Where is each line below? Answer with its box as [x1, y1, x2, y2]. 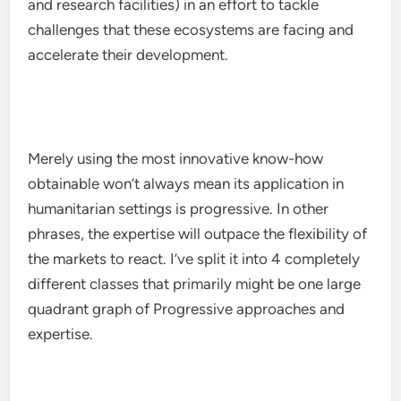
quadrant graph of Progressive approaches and [28, 300, 346, 318]
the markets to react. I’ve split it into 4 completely [28, 250, 361, 268]
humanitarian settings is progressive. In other [28, 200, 329, 218]
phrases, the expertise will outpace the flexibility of [28, 225, 368, 243]
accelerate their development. [28, 46, 229, 64]
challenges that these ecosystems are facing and [28, 21, 354, 38]
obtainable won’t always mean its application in [28, 175, 345, 192]
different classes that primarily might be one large [28, 275, 362, 293]
